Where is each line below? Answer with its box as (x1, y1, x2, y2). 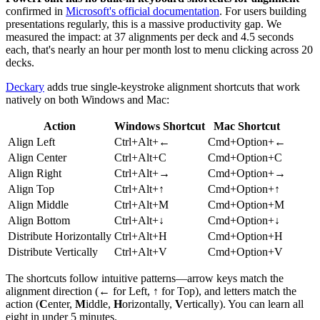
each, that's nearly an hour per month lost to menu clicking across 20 (6, 44, 313, 56)
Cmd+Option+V (208, 246, 283, 259)
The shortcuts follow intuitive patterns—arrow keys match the (6, 272, 284, 285)
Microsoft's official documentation (66, 5, 219, 18)
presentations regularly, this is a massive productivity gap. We (6, 18, 281, 31)
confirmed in (6, 5, 66, 18)
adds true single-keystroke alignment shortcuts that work (44, 81, 300, 94)
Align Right (8, 167, 61, 180)
